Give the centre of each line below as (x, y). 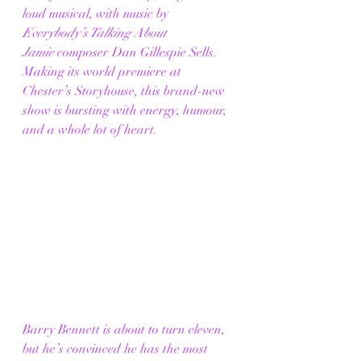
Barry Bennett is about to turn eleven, (125, 330)
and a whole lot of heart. (90, 130)
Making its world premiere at (104, 72)
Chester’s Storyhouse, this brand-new (125, 91)
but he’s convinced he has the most (117, 349)
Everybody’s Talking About (96, 33)
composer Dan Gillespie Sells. (137, 53)
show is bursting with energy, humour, (126, 111)
